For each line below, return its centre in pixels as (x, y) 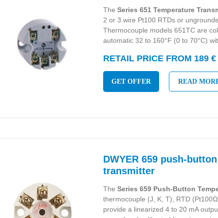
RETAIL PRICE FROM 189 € (160, 58)
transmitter (129, 171)
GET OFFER (131, 82)
